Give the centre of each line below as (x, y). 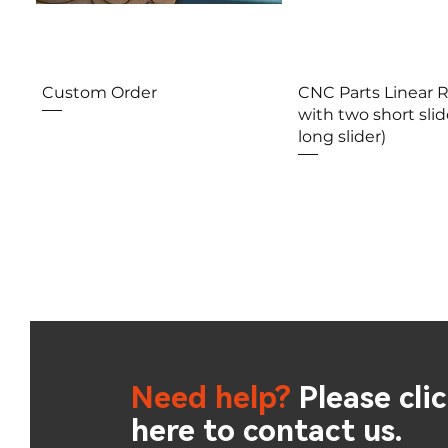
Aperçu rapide (159, 91)
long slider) (342, 137)
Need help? (214, 397)
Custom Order (99, 93)
